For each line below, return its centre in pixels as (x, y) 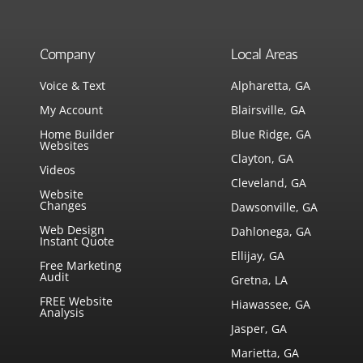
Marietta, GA (265, 353)
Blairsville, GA (269, 110)
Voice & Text (73, 86)
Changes (64, 206)
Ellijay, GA (258, 256)
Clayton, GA (263, 159)
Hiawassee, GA (271, 305)
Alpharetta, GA (271, 86)
